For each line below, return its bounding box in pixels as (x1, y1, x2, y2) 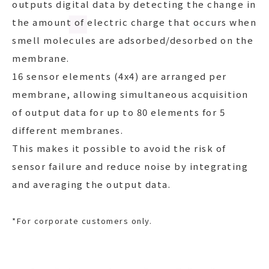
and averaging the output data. (12, 177, 171, 190)
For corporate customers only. (16, 214, 152, 226)
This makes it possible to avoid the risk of (12, 141, 226, 154)
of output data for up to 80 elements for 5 (12, 105, 225, 118)
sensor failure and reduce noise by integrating (12, 159, 248, 172)
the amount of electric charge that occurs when (12, 15, 256, 28)
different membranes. (12, 123, 123, 136)
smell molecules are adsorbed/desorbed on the (12, 33, 253, 46)
